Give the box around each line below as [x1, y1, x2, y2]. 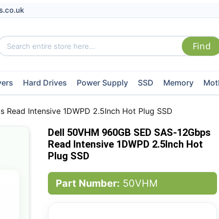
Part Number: [55, 177, 120, 189]
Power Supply [76, 78, 128, 88]
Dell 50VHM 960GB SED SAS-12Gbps [47, 127, 211, 138]
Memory [163, 78, 194, 88]
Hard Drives [22, 78, 67, 88]
